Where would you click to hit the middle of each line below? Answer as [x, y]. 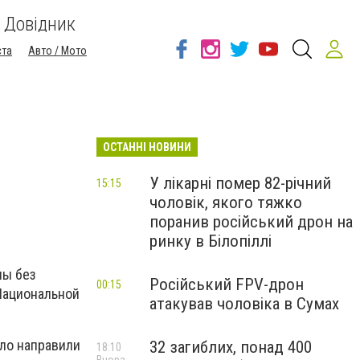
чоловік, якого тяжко [226, 202]
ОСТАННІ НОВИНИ [147, 147]
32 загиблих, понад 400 [231, 347]
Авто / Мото [57, 51]
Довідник [40, 24]
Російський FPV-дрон [227, 284]
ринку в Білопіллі [211, 241]
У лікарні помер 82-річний [240, 183]
